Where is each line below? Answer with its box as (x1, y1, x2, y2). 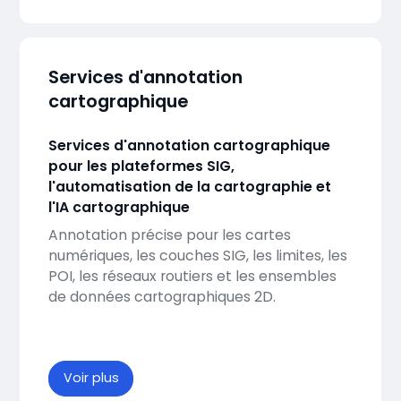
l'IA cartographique (47, 196, 190, 218)
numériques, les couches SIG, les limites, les (47, 244, 347, 266)
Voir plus (63, 369, 119, 388)
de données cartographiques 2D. (47, 286, 276, 307)
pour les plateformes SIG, (47, 155, 235, 176)
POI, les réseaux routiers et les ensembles (47, 265, 337, 286)
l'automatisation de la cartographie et (47, 175, 331, 197)
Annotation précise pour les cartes (47, 224, 291, 245)
